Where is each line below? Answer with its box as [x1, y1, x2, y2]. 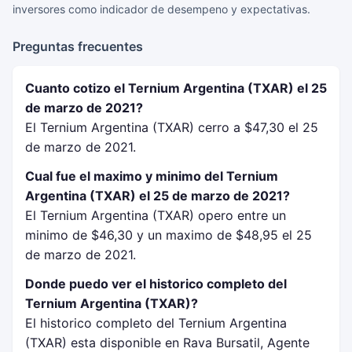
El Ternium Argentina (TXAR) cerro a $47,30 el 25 [25, 119, 318, 135]
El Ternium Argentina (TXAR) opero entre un [25, 207, 286, 223]
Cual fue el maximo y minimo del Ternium [25, 168, 278, 184]
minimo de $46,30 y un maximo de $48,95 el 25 [25, 227, 312, 243]
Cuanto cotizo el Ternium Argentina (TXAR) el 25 [25, 80, 327, 96]
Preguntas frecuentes [13, 38, 143, 54]
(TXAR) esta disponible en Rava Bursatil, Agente [25, 335, 310, 350]
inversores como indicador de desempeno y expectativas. [13, 2, 310, 16]
